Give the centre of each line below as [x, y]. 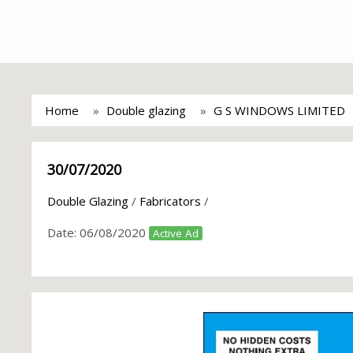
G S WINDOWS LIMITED [279, 110]
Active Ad [176, 233]
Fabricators [170, 201]
